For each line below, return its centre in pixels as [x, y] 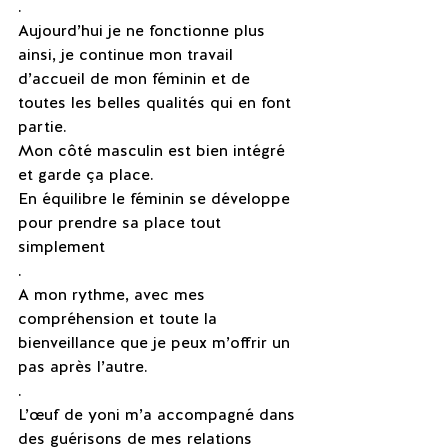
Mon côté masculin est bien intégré [154, 150]
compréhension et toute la [120, 318]
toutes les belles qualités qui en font [157, 102]
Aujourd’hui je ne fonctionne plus [144, 30]
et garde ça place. [86, 174]
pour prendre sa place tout [122, 222]
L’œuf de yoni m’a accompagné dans [159, 414]
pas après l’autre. [83, 366]
